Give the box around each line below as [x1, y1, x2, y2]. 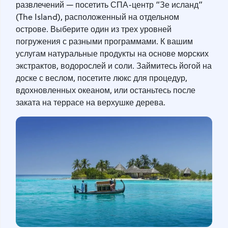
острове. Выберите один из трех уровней [16, 23, 172, 35]
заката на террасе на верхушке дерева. [16, 96, 167, 108]
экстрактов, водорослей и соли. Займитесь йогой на [16, 60, 212, 71]
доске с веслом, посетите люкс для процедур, [16, 72, 187, 83]
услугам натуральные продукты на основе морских [16, 47, 209, 59]
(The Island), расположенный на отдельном [16, 11, 179, 22]
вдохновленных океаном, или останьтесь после [16, 84, 195, 96]
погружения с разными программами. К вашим [16, 35, 193, 47]
